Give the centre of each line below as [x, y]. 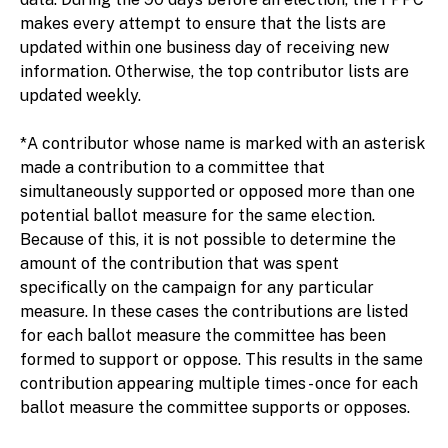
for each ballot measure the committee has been [203, 335]
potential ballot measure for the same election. [197, 215]
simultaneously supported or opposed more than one [217, 191]
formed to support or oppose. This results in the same [221, 359]
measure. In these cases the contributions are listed [214, 311]
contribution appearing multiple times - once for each [219, 383]
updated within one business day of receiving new [204, 47]
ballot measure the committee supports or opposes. [215, 407]
